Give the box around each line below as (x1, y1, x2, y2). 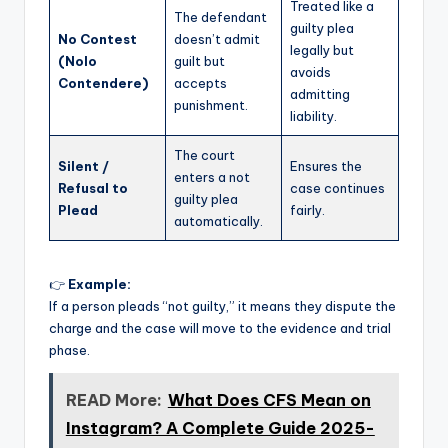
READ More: (65, 389, 162, 410)
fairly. (290, 202, 325, 219)
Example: (68, 276, 131, 293)
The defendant (174, 9, 267, 26)
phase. (49, 342, 90, 359)
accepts (174, 75, 227, 92)
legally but (290, 42, 354, 59)
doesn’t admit (174, 31, 260, 48)
